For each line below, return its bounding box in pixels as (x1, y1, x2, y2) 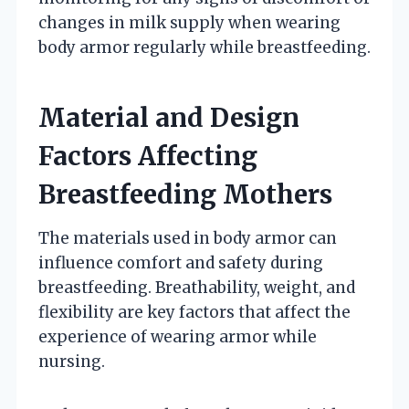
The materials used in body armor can (38, 227, 337, 248)
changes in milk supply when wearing (38, 12, 341, 33)
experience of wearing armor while (38, 326, 317, 347)
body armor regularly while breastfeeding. (38, 37, 371, 58)
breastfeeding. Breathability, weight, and (38, 277, 355, 298)
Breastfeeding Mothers (38, 177, 332, 211)
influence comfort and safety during (38, 252, 323, 273)
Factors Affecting (38, 139, 257, 173)
